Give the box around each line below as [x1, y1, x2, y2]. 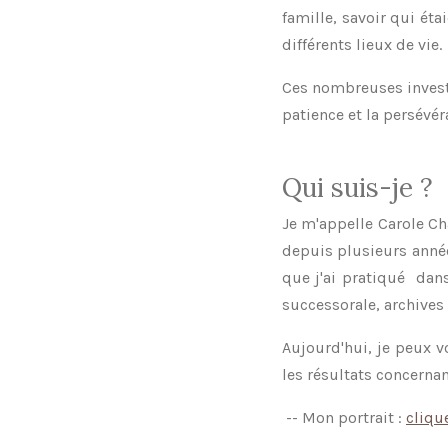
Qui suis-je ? [282, 171, 440, 205]
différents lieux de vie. [282, 35, 442, 55]
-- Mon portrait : [282, 408, 406, 428]
